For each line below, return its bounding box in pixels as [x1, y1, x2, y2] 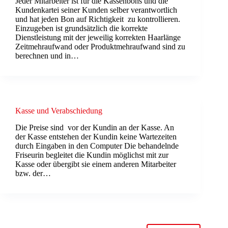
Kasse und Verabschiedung [15, 106, 102, 116]
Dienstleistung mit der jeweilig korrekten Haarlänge [15, 33, 181, 42]
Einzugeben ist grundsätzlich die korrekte [15, 24, 148, 33]
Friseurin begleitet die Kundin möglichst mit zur [15, 150, 170, 159]
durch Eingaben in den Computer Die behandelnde [15, 141, 179, 150]
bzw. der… [15, 168, 51, 178]
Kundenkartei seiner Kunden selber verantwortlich [15, 6, 177, 15]
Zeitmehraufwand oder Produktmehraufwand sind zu [15, 42, 185, 51]
